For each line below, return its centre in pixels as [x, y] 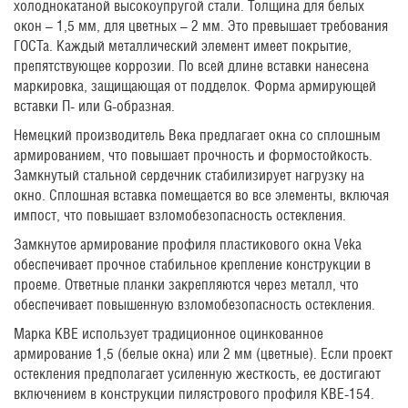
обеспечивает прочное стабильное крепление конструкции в [192, 264]
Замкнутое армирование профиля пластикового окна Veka [188, 244]
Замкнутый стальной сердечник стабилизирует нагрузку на [189, 175]
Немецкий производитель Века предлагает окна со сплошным [197, 135]
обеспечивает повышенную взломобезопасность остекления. [194, 304]
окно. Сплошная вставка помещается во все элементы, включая [201, 195]
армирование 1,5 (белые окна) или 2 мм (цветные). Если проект [203, 353]
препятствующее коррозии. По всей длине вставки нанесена [191, 66]
